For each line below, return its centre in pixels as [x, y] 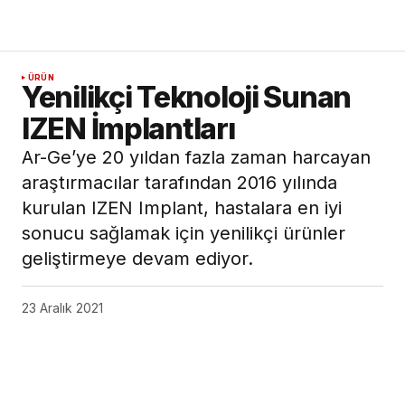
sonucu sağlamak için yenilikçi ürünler [184, 234]
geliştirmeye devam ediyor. [137, 259]
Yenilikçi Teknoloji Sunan [186, 98]
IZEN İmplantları [128, 129]
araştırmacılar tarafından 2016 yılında [179, 183]
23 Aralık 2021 [62, 308]
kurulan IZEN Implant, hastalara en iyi [182, 208]
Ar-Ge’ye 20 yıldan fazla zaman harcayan [196, 158]
